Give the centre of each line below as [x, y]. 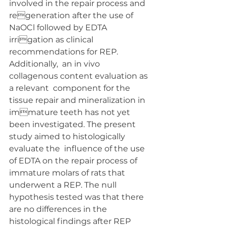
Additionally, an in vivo [55, 64]
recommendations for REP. [65, 52]
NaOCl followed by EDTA [59, 27]
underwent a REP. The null [65, 185]
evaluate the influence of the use [78, 149]
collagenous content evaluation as [79, 76]
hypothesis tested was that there [77, 197]
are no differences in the [60, 209]
